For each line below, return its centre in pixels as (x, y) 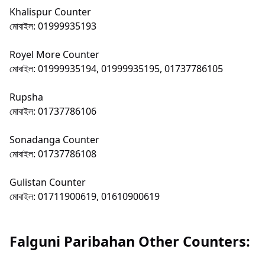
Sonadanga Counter (54, 140)
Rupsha (26, 97)
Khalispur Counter (50, 12)
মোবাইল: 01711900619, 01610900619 (85, 197)
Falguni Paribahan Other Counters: (130, 241)
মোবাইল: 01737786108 (53, 154)
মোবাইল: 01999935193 (53, 26)
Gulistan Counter (48, 182)
